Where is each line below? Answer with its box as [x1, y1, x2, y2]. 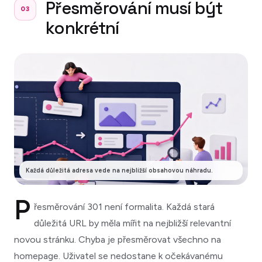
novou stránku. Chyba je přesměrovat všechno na [14, 233, 221, 245]
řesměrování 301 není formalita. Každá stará [33, 201, 215, 212]
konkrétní [46, 16, 119, 39]
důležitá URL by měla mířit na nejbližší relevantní [33, 217, 231, 229]
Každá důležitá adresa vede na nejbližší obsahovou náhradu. [26, 166, 213, 174]
